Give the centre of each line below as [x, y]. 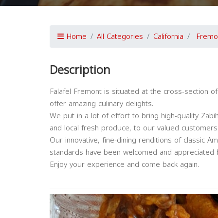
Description [80, 70]
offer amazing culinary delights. [101, 104]
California [168, 36]
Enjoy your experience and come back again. [124, 164]
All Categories [120, 36]
